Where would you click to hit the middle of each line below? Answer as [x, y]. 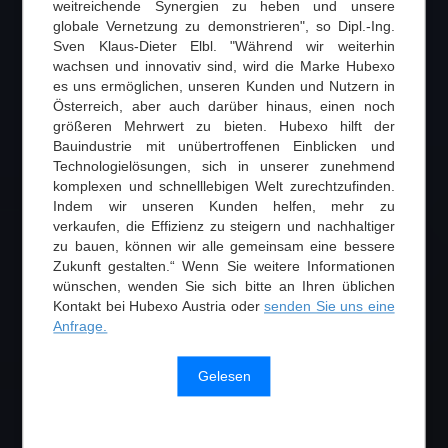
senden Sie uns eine [329, 305]
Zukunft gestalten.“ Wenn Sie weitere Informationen [224, 265]
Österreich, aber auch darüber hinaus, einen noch [224, 105]
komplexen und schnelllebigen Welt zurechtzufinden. [224, 185]
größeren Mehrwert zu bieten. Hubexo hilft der [224, 125]
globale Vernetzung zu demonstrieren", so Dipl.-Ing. [224, 25]
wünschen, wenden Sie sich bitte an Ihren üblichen [224, 285]
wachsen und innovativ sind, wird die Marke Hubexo [224, 65]
